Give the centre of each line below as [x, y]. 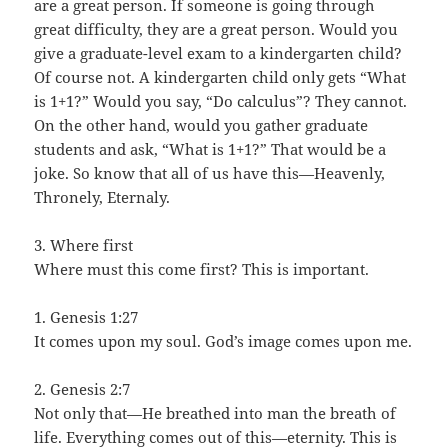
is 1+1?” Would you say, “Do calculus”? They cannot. [221, 101]
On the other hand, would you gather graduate [201, 125]
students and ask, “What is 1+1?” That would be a [210, 149]
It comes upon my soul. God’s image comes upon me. [223, 341]
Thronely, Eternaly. [102, 197]
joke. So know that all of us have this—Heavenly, [210, 173]
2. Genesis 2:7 [82, 389]
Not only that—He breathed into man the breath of [215, 413]
